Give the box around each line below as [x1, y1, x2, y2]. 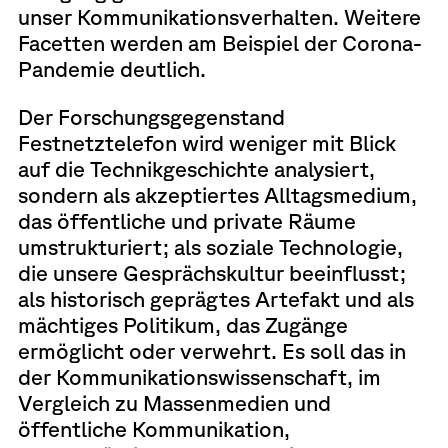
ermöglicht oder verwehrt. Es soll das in [17, 337, 406, 363]
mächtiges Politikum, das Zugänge [17, 311, 348, 337]
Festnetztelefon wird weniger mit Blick [17, 129, 396, 155]
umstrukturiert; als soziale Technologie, [17, 233, 403, 259]
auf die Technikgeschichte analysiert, [17, 155, 375, 181]
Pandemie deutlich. [17, 56, 206, 82]
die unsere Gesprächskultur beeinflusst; [17, 259, 406, 285]
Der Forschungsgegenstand [17, 103, 285, 129]
